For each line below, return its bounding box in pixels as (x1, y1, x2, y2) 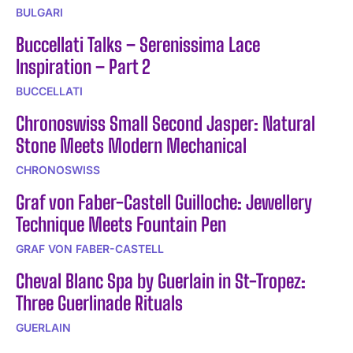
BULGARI (16, 5, 63, 19)
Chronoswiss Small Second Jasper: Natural (16, 111, 315, 135)
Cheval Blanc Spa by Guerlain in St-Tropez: (16, 269, 306, 292)
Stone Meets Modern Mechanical (16, 133, 247, 157)
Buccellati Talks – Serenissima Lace (16, 32, 260, 56)
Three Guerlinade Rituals (16, 291, 183, 314)
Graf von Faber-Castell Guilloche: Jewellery (16, 190, 312, 214)
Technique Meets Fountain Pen (16, 212, 226, 236)
